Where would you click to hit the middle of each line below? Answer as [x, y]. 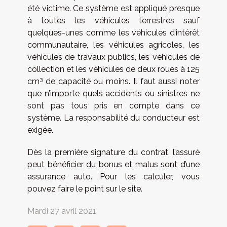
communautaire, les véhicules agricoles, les [113, 45]
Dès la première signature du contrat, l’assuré [113, 153]
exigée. [40, 130]
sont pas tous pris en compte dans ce [113, 106]
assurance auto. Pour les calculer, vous [113, 177]
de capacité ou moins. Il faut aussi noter [121, 82]
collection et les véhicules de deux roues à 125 [113, 69]
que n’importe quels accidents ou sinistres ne [113, 94]
